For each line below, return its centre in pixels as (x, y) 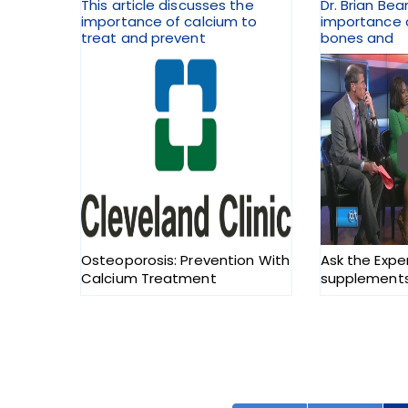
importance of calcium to (169, 22)
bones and (357, 38)
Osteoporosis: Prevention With (185, 260)
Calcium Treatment (149, 279)
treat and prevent (143, 38)
